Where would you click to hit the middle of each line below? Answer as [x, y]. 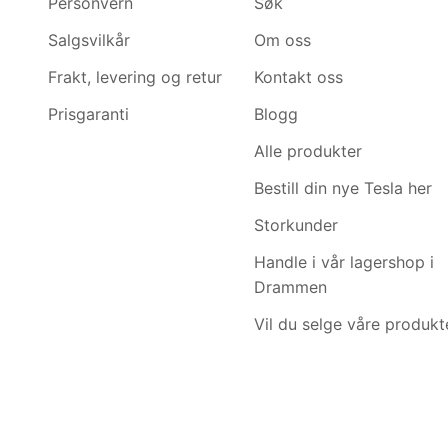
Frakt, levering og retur [134, 76]
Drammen [290, 286]
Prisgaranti [88, 113]
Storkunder [295, 224]
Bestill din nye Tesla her [342, 187]
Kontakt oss [298, 76]
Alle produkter [307, 150]
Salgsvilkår [88, 39]
